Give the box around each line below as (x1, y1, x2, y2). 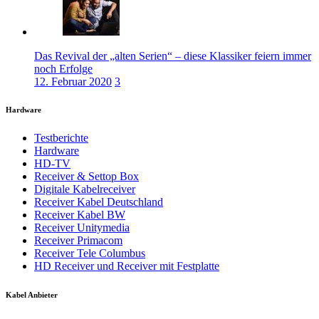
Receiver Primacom (34, 234, 122, 247)
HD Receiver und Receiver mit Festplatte (34, 260, 219, 273)
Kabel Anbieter (6, 291, 58, 300)
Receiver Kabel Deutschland (34, 196, 163, 209)
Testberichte (34, 132, 88, 145)
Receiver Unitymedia (34, 221, 130, 234)
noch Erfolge (34, 62, 93, 75)
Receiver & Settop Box (34, 170, 139, 183)
